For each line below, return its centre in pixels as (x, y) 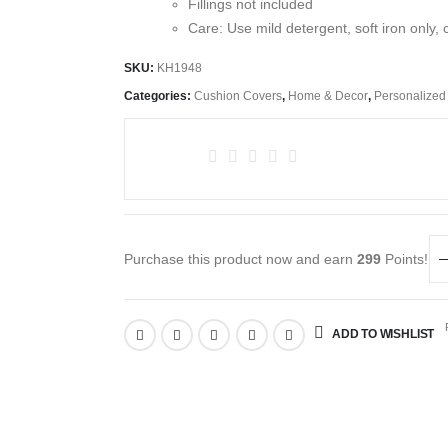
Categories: (158, 95)
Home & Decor (327, 95)
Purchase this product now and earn (240, 259)
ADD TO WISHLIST (383, 333)
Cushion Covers (237, 95)
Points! (404, 259)
